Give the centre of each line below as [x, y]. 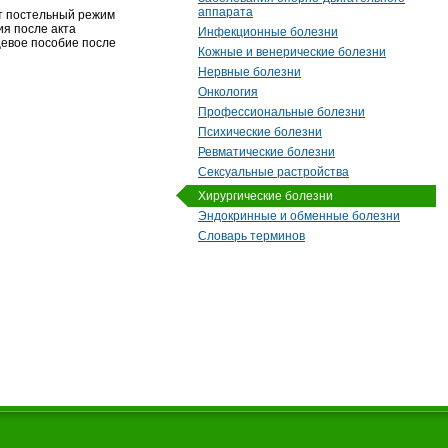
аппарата [225, 12]
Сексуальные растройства [273, 172]
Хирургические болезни [265, 195]
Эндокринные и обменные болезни [299, 215]
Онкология [228, 92]
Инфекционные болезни [268, 32]
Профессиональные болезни [281, 112]
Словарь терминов [251, 235]
